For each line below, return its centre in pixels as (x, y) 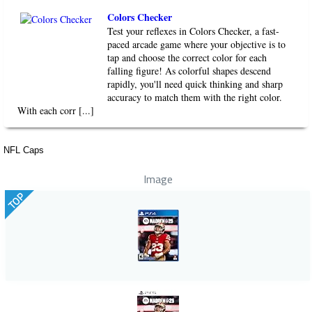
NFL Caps (24, 150)
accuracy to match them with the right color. (195, 97)
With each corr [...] (56, 111)
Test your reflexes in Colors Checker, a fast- (194, 31)
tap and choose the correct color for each (187, 58)
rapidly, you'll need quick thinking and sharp (195, 84)
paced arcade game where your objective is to (197, 45)
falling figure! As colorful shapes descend (189, 71)
